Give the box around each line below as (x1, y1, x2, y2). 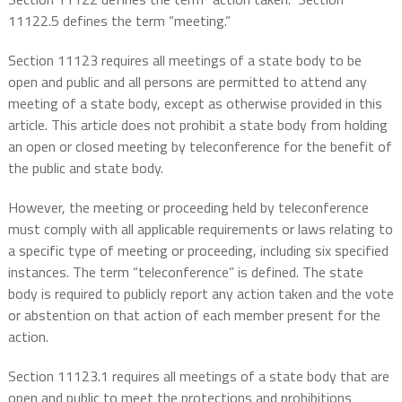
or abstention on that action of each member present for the (7, 304, 380, 327)
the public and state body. (7, 157, 163, 179)
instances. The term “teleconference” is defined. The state (7, 261, 363, 284)
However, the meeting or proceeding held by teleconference (7, 197, 369, 219)
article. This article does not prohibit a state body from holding (7, 114, 388, 136)
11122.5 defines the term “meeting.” (7, 10, 231, 32)
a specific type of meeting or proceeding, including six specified (7, 240, 389, 262)
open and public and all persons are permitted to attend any (7, 71, 367, 93)
